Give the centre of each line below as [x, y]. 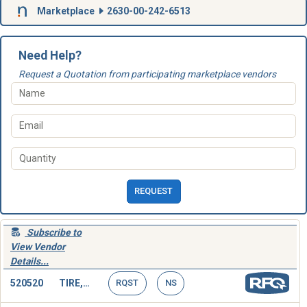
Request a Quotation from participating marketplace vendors [147, 74]
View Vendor [38, 246]
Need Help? [50, 55]
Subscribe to [54, 232]
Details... [29, 261]
